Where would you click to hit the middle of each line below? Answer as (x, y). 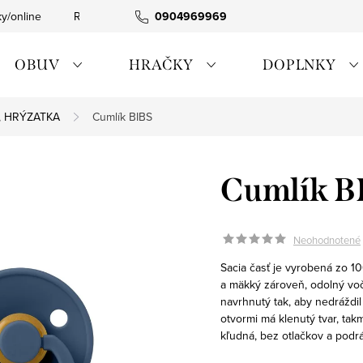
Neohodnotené (327, 239)
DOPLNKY (301, 65)
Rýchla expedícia (116, 16)
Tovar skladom (226, 16)
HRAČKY (162, 65)
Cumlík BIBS (122, 117)
